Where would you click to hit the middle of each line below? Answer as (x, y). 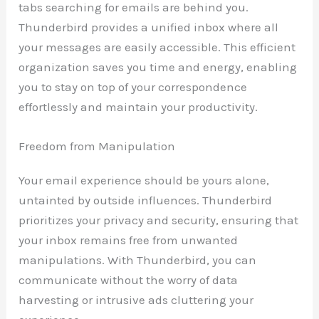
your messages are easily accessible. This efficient (157, 47)
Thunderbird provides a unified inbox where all (149, 27)
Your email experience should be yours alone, (144, 180)
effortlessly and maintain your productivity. (138, 106)
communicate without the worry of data (129, 279)
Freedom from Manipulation (97, 146)
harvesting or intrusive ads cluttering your (136, 299)
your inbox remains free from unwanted (129, 240)
